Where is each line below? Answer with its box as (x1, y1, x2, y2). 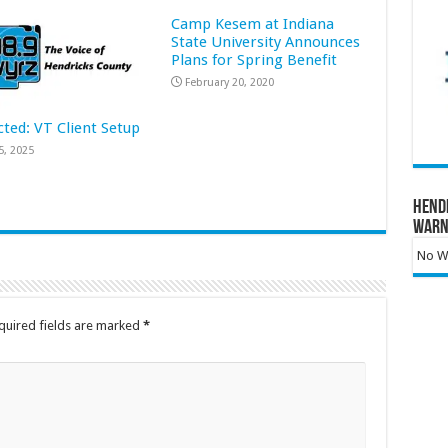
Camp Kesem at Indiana (171, 15, 335, 34)
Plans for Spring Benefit (171, 51, 338, 70)
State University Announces (171, 33, 361, 52)
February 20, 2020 (185, 76, 275, 90)
